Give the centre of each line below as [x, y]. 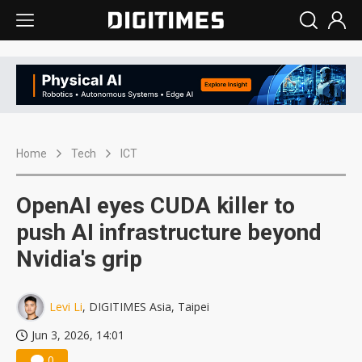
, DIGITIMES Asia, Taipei [146, 307]
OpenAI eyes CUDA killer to [156, 206]
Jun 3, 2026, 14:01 [78, 335]
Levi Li [66, 307]
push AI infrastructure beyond [169, 233]
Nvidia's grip [79, 259]
